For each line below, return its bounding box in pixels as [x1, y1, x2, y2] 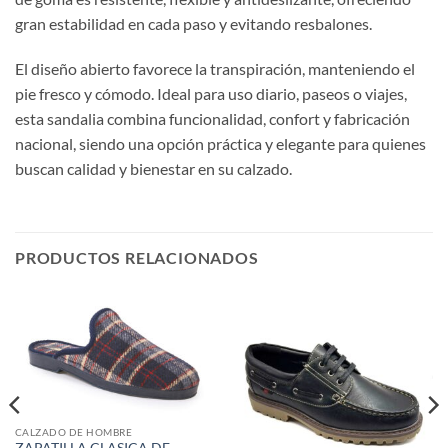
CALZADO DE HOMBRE [14, 425, 133, 438]
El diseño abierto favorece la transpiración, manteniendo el [15, 59, 415, 79]
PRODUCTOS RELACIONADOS [15, 248, 259, 268]
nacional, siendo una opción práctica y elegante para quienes [15, 134, 426, 154]
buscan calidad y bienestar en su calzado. [15, 159, 292, 179]
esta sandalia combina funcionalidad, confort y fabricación [15, 109, 410, 129]
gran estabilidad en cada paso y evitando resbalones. [15, 13, 372, 33]
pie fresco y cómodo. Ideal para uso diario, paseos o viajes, [15, 84, 407, 104]
